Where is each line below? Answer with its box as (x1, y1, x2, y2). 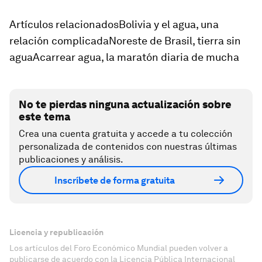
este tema (19, 111, 70, 123)
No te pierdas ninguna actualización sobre (19, 98, 232, 111)
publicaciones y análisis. (19, 154, 123, 165)
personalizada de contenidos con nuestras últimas (19, 141, 237, 152)
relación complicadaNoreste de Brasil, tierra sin (9, 35, 241, 47)
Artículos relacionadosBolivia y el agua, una (9, 18, 219, 30)
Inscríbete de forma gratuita (54, 174, 175, 186)
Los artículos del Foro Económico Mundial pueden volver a (9, 243, 228, 253)
